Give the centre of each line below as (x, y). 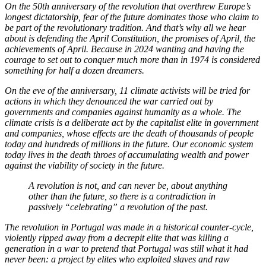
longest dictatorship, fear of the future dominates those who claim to (132, 17)
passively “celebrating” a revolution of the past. (118, 207)
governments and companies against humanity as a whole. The (123, 112)
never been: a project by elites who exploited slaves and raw (117, 259)
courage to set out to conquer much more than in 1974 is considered (132, 60)
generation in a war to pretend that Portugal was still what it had (126, 249)
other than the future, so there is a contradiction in (122, 197)
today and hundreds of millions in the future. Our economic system (129, 144)
